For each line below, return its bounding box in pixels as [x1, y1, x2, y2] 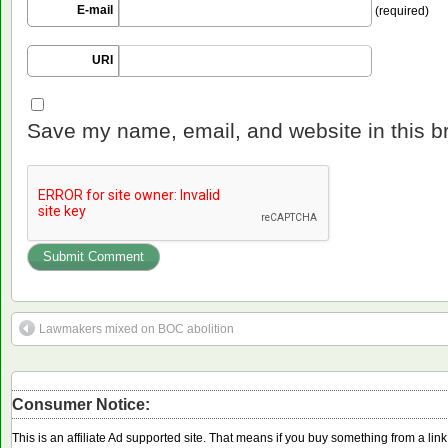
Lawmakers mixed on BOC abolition [39, 322, 234, 337]
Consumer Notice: [12, 396, 150, 414]
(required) [372, 4, 429, 19]
